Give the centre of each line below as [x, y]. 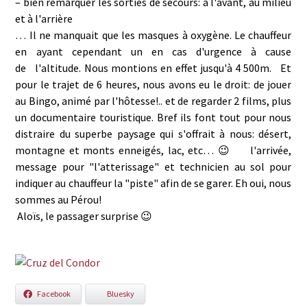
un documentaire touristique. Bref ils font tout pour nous [153, 117]
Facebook [54, 294]
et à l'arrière [44, 19]
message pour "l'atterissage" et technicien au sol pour [153, 167]
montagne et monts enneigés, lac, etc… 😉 [131, 150]
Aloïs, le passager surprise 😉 [84, 216]
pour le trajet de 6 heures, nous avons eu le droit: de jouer [153, 84]
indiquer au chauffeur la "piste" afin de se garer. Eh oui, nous [153, 183]
